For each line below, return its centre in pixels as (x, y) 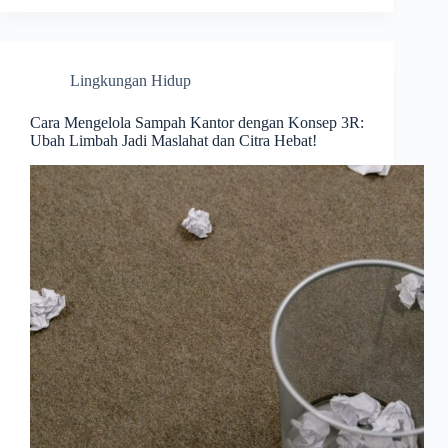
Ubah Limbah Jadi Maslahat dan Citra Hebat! (173, 141)
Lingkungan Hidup (130, 81)
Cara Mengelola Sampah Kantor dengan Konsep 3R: (197, 123)
